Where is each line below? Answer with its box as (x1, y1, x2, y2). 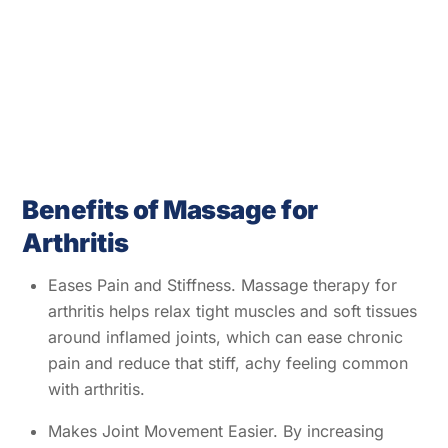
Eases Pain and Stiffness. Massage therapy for (48, 274, 397, 295)
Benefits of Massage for (22, 194, 318, 226)
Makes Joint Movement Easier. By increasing (48, 420, 384, 441)
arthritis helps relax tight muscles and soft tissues (48, 300, 417, 321)
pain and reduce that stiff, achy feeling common (48, 352, 408, 373)
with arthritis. (48, 378, 145, 399)
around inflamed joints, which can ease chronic (48, 326, 403, 347)
